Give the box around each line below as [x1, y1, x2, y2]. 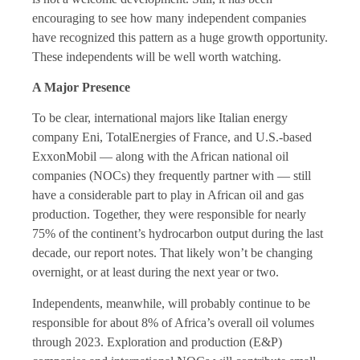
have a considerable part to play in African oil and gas [32, 188, 304, 202]
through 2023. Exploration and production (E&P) [32, 334, 282, 349]
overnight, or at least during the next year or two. [32, 265, 279, 280]
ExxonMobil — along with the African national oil [32, 149, 288, 164]
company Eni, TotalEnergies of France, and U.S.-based [32, 130, 312, 145]
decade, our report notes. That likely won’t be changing [32, 246, 313, 260]
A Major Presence [32, 80, 130, 95]
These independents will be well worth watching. [32, 49, 281, 63]
